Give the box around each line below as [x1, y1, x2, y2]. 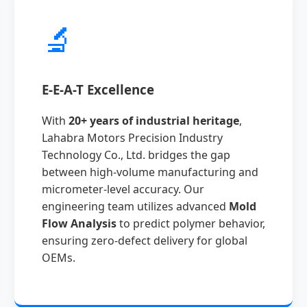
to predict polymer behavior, [116, 215, 265, 231]
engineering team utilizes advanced [41, 198, 229, 214]
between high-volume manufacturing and [41, 164, 258, 180]
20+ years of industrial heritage [68, 112, 239, 128]
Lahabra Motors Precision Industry [41, 130, 223, 145]
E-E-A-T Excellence [41, 80, 154, 98]
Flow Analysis [41, 215, 116, 231]
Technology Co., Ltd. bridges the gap [41, 147, 230, 162]
